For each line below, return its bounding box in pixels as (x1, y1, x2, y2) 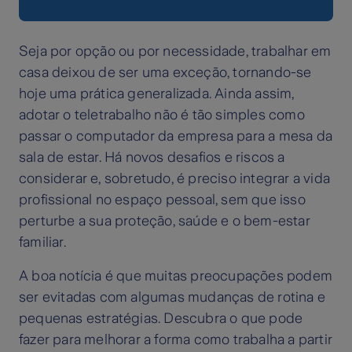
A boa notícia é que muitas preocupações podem (19, 268, 333, 284)
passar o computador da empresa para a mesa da (19, 128, 333, 145)
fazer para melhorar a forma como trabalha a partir (19, 332, 333, 348)
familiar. (19, 234, 66, 251)
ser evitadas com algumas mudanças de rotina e (19, 289, 326, 306)
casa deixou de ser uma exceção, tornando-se (19, 64, 312, 81)
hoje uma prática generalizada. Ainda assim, (19, 86, 295, 102)
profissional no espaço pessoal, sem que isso (19, 192, 306, 208)
